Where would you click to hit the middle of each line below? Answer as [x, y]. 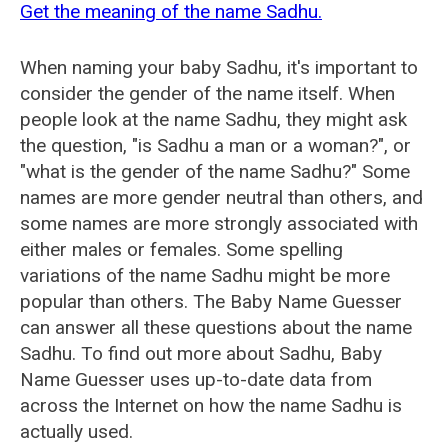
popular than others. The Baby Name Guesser [211, 301]
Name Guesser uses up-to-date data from [196, 379]
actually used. [76, 431]
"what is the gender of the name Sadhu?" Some [215, 171]
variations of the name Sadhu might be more [205, 275]
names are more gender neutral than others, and [221, 197]
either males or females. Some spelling [181, 249]
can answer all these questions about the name [216, 327]
